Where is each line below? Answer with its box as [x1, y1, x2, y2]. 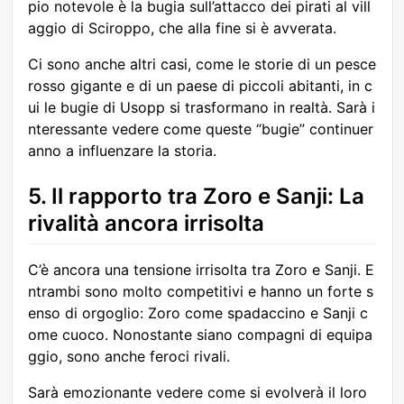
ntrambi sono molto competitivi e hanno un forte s [28, 281, 373, 300]
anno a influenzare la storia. [28, 141, 216, 160]
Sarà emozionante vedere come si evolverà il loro [28, 382, 367, 401]
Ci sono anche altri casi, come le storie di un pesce [28, 54, 376, 73]
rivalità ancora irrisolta [28, 209, 264, 236]
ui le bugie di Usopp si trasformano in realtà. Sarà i [28, 97, 375, 116]
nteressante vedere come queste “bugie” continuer [28, 119, 373, 138]
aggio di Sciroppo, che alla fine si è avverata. [28, 18, 336, 37]
